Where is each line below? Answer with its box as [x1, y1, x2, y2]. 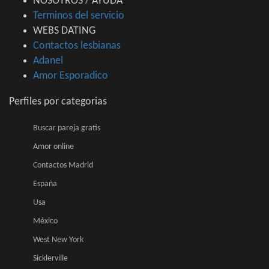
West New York [33, 235, 83, 244]
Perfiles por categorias [9, 96, 107, 107]
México [33, 217, 58, 226]
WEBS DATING [33, 25, 95, 37]
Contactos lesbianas [33, 40, 121, 52]
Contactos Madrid [33, 161, 93, 170]
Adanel [33, 55, 63, 67]
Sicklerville [33, 254, 68, 263]
